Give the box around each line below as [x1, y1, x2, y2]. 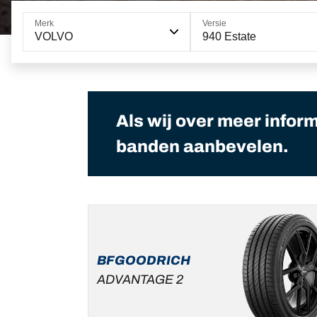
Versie [202, 18, 226, 29]
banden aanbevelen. [116, 137, 289, 156]
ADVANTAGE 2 [97, 272, 183, 287]
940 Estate [202, 30, 256, 43]
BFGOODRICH [97, 253, 190, 268]
